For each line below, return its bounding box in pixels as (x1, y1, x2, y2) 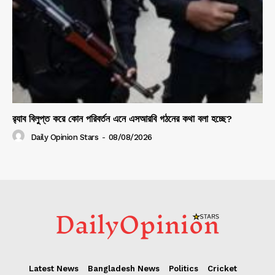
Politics (169, 264, 198, 274)
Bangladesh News (88, 264, 160, 274)
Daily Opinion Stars (30, 132, 98, 142)
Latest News (29, 264, 79, 274)
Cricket (207, 264, 237, 274)
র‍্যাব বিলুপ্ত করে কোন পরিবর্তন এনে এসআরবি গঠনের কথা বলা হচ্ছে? (12, 113, 232, 125)
